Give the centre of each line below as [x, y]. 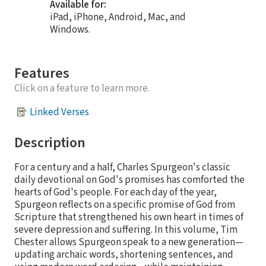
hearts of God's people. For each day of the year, [115, 193]
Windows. [70, 30]
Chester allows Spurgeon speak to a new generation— [129, 243]
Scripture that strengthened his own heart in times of [129, 218]
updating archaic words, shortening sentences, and [124, 255]
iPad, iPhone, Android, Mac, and [118, 18]
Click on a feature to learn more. [82, 89]
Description [50, 143]
